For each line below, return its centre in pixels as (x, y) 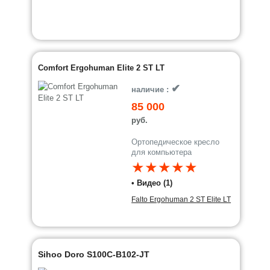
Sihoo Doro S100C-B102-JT (94, 254)
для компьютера (162, 152)
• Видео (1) (152, 183)
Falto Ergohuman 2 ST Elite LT (181, 199)
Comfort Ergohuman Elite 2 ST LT (102, 68)
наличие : (152, 89)
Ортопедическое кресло (176, 142)
